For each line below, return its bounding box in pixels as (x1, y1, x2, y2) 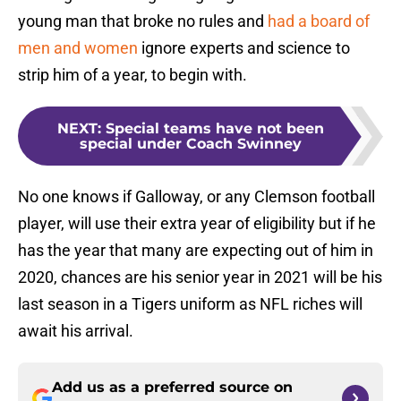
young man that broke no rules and (18, 12, 268, 31)
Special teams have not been (106, 120, 324, 138)
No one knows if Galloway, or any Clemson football (18, 187, 375, 207)
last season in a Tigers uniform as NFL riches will (18, 294, 363, 314)
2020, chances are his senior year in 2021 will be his (18, 268, 382, 287)
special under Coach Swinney (80, 135, 302, 153)
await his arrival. (18, 321, 133, 341)
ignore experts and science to (138, 38, 350, 58)
